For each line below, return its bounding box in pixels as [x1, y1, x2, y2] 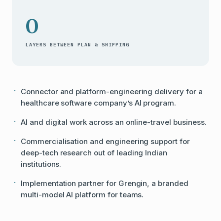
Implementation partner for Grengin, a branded [21, 179, 188, 188]
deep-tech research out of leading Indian [21, 148, 168, 157]
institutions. [21, 159, 62, 169]
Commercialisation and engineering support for [21, 137, 190, 146]
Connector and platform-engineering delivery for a [21, 87, 203, 96]
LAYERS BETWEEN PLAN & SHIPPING [26, 41, 129, 48]
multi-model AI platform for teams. [21, 190, 144, 199]
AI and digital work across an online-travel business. [21, 117, 207, 127]
